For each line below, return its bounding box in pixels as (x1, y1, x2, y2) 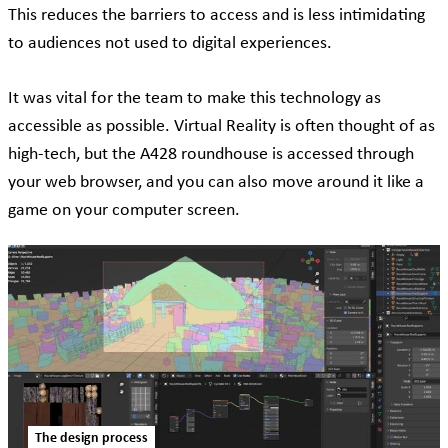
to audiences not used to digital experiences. (8, 33, 340, 53)
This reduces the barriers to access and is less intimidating (8, 5, 425, 25)
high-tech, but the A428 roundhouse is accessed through (8, 144, 414, 164)
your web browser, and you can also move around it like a (8, 172, 424, 192)
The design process (35, 430, 148, 446)
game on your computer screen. (8, 200, 248, 220)
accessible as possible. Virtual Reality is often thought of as (8, 116, 435, 136)
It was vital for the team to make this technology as (8, 88, 381, 108)
